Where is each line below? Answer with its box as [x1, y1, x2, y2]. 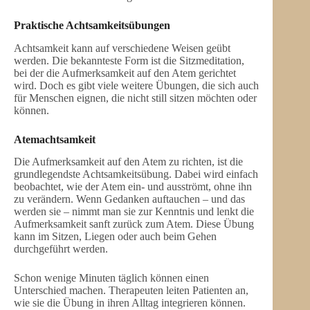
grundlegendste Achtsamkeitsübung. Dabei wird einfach [14, 168, 258, 181]
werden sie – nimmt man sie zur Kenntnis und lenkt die [14, 206, 254, 218]
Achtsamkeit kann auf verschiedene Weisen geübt [14, 42, 230, 54]
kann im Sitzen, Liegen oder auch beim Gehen [14, 230, 217, 243]
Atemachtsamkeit [14, 133, 95, 145]
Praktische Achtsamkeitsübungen [14, 19, 170, 31]
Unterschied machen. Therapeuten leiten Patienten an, [14, 284, 248, 297]
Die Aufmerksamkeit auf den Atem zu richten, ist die [14, 156, 243, 168]
